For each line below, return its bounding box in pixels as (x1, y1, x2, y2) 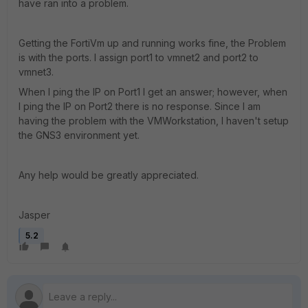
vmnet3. (19, 66, 54, 78)
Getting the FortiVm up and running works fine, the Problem (19, 37, 286, 49)
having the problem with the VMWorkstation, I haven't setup (19, 115, 289, 126)
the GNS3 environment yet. (19, 129, 140, 141)
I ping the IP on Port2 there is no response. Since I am (19, 100, 261, 112)
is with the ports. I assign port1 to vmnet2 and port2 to (19, 52, 258, 63)
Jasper (19, 209, 50, 221)
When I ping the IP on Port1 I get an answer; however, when (19, 86, 287, 98)
